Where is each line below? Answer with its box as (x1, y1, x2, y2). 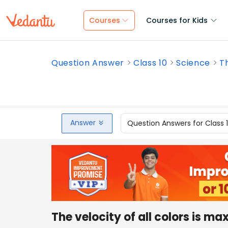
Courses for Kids (146, 15, 208, 25)
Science (176, 57, 211, 69)
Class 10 (133, 57, 167, 69)
